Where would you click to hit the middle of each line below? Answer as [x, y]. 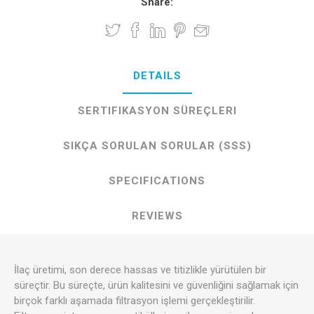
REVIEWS [157, 216]
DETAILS [157, 75]
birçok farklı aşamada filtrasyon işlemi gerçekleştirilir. [135, 300]
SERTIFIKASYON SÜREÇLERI [157, 110]
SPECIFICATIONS [157, 180]
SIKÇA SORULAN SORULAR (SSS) [157, 145]
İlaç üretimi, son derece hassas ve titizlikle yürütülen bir [140, 269]
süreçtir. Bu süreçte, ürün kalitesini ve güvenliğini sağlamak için [156, 285]
